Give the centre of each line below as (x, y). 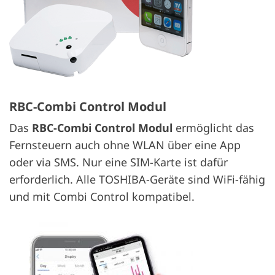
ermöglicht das (213, 127)
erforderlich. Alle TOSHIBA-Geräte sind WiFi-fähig (137, 179)
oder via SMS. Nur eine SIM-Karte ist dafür (118, 162)
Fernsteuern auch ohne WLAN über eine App (125, 145)
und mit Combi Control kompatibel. (102, 196)
